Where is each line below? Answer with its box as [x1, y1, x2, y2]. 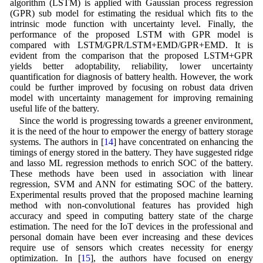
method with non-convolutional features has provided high [9, 200, 254, 211]
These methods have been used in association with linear [9, 168, 254, 179]
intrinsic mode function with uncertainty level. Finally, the [9, 19, 254, 29]
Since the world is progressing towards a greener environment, [19, 116, 254, 126]
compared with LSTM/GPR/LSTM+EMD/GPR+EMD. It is [9, 40, 254, 50]
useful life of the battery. [9, 103, 99, 113]
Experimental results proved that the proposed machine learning [9, 190, 254, 200]
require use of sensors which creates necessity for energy [9, 242, 254, 253]
